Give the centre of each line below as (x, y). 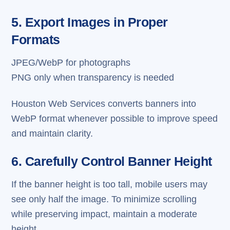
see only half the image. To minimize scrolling (104, 199)
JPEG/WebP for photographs (71, 62)
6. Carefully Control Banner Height (112, 162)
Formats (36, 40)
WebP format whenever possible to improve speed (115, 119)
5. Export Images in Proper (90, 23)
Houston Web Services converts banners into (104, 104)
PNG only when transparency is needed (93, 77)
